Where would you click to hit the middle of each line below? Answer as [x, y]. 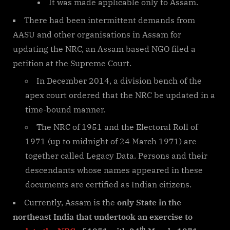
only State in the [148, 202]
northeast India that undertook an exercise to [103, 216]
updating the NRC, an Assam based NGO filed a [104, 49]
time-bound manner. [65, 109]
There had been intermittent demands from [110, 20]
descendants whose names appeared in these [114, 170]
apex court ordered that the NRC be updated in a [120, 95]
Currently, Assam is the [70, 202]
